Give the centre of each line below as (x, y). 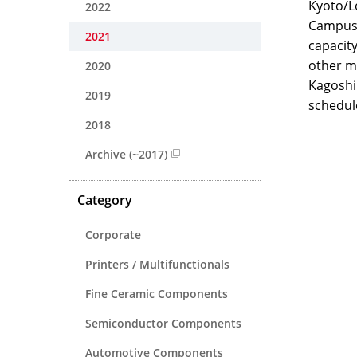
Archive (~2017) (126, 154)
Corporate (113, 234)
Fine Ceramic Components (157, 293)
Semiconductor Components (163, 323)
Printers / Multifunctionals (157, 264)
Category (105, 200)
